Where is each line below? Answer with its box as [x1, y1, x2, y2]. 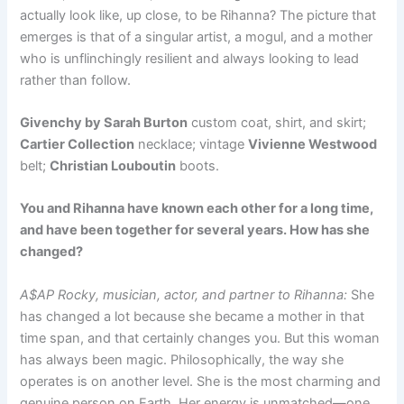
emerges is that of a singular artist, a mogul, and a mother [20, 28, 373, 45]
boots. [176, 158, 220, 175]
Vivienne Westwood [248, 136, 378, 153]
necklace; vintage [134, 136, 249, 153]
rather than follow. [20, 71, 132, 88]
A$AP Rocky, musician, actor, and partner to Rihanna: [20, 286, 352, 303]
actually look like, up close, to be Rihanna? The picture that [20, 6, 377, 23]
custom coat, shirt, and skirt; [188, 115, 367, 132]
